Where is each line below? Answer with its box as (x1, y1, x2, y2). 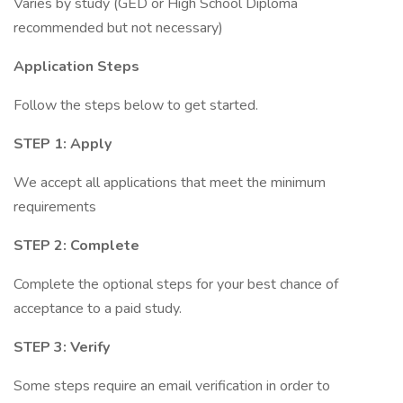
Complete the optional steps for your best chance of (13, 274, 338, 294)
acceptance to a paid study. (13, 299, 182, 318)
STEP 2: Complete (13, 236, 139, 255)
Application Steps (13, 57, 139, 76)
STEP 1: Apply (13, 134, 112, 154)
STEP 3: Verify (13, 337, 110, 357)
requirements (13, 197, 96, 217)
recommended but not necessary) (13, 18, 223, 38)
